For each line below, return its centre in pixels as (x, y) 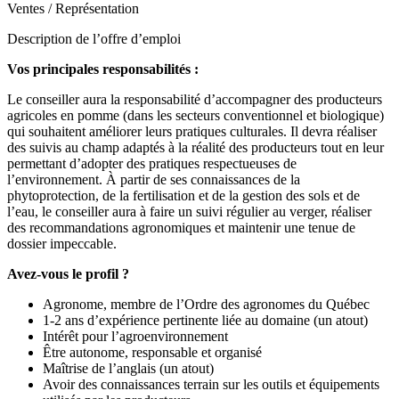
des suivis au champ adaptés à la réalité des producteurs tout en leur (195, 147)
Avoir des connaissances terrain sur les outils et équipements (211, 384)
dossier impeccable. (62, 244)
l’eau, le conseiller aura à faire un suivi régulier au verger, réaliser (189, 212)
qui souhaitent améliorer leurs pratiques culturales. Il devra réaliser (192, 131)
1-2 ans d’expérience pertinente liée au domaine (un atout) (205, 320)
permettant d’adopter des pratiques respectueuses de (152, 163)
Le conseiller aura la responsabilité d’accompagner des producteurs (195, 99)
